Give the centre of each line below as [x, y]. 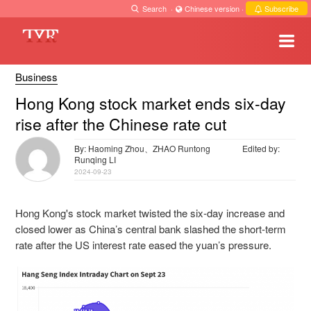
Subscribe [280, 8]
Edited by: [261, 148]
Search [154, 8]
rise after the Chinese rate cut [121, 124]
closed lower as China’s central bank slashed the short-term [151, 228]
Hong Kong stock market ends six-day [151, 103]
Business [36, 77]
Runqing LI [95, 159]
